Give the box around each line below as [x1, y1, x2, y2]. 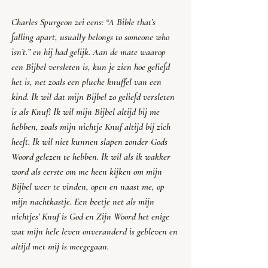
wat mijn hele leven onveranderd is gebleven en [11, 226, 180, 238]
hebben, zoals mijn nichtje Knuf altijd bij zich [11, 121, 173, 133]
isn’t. [11, 46, 28, 59]
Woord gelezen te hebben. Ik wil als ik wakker [11, 151, 173, 163]
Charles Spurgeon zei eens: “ [11, 16, 108, 29]
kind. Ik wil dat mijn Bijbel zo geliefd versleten [11, 91, 177, 103]
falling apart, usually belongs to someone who [11, 31, 172, 44]
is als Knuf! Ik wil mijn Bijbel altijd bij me [11, 106, 162, 118]
